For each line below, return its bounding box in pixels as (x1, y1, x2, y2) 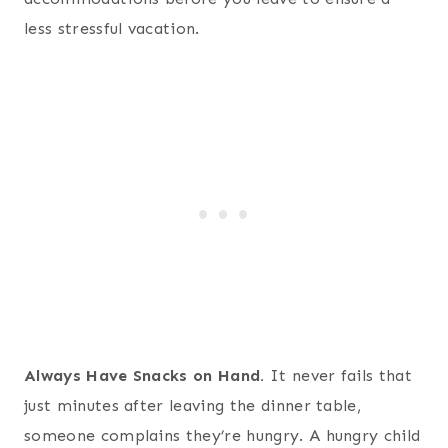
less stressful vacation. (24, 19, 200, 39)
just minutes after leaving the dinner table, (24, 396, 362, 416)
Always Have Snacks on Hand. (24, 366, 270, 386)
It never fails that (269, 366, 413, 386)
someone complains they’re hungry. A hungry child (24, 426, 421, 446)
